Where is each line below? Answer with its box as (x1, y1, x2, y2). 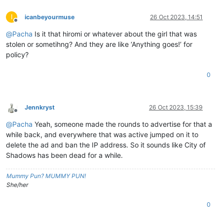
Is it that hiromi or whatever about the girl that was (33, 29, 197, 38)
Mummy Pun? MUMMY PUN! (6, 172, 86, 180)
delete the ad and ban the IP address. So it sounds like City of (6, 140, 206, 149)
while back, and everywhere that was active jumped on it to (6, 130, 198, 139)
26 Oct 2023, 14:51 (150, 13, 203, 21)
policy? (6, 50, 29, 59)
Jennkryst (25, 103, 55, 111)
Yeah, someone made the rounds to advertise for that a (33, 119, 212, 128)
